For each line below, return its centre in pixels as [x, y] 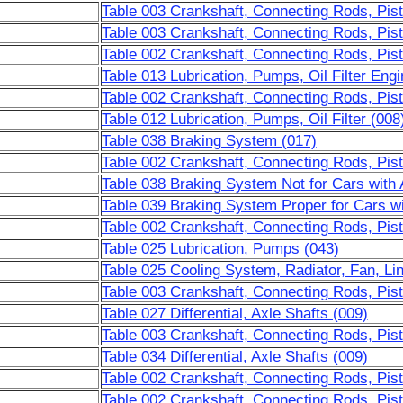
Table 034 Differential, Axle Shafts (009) [234, 357]
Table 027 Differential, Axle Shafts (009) [234, 313]
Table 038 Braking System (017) [209, 141]
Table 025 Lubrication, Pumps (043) [220, 249]
